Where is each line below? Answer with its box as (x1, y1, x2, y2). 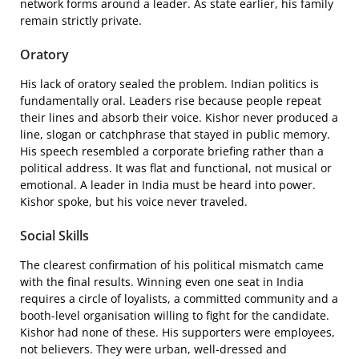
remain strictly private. (20, 12, 142, 28)
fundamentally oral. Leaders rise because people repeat (20, 92, 321, 108)
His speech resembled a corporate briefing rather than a (20, 143, 324, 159)
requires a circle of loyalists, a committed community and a (20, 290, 338, 306)
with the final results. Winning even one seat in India (20, 273, 304, 289)
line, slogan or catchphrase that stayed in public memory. (20, 126, 330, 142)
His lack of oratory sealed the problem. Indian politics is (20, 75, 319, 91)
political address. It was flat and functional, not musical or (20, 159, 332, 175)
